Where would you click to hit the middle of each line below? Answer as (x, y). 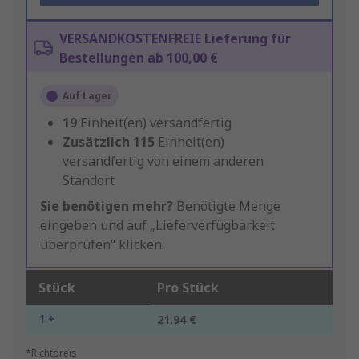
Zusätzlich (96, 142)
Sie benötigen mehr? (107, 206)
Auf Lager (87, 96)
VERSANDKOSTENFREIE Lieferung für (175, 39)
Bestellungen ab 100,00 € (139, 58)
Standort (89, 181)
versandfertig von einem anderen (163, 161)
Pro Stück (188, 288)
